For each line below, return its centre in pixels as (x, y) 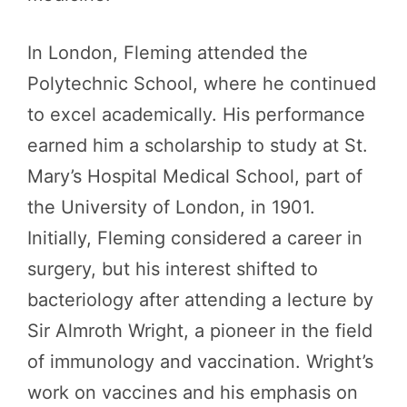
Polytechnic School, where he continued (202, 84)
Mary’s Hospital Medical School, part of (195, 176)
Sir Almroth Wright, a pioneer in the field (200, 331)
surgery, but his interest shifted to (173, 269)
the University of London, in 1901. (171, 207)
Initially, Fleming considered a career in (195, 238)
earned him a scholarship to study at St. (198, 145)
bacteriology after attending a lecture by (200, 300)
